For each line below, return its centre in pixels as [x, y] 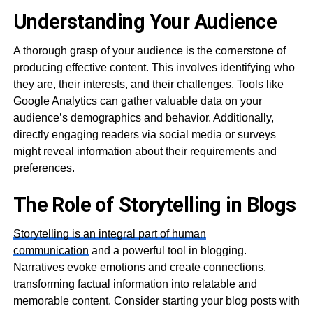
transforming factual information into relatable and [135, 284]
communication [51, 250]
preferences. [44, 168]
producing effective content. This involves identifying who [154, 67]
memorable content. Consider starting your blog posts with [156, 300]
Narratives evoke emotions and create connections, [139, 267]
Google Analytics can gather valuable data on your [137, 101]
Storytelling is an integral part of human [109, 233]
